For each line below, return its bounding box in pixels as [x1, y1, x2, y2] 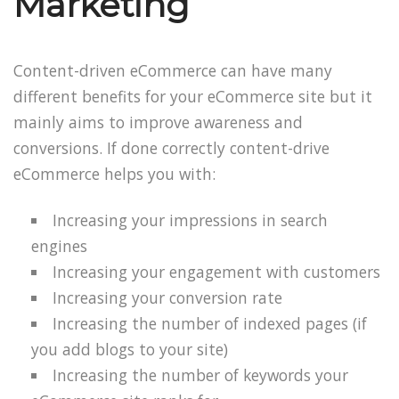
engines [31, 235, 87, 257]
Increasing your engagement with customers [53, 261, 381, 283]
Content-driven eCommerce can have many [13, 59, 332, 81]
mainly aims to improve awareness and [13, 110, 303, 133]
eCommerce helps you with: [13, 162, 216, 184]
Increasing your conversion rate [53, 287, 283, 309]
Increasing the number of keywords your [53, 364, 349, 387]
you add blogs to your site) [31, 338, 228, 361]
